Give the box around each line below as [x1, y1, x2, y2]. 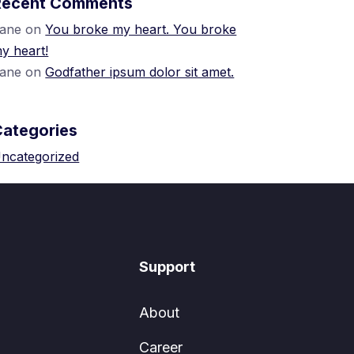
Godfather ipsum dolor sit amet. [45, 64, 235, 80]
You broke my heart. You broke [45, 21, 237, 37]
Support [139, 258, 195, 275]
